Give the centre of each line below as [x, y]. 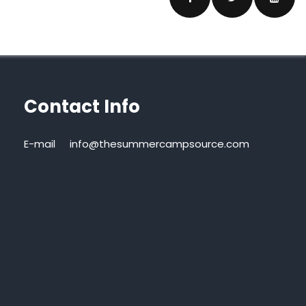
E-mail [39, 144]
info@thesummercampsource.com [163, 144]
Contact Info [82, 107]
